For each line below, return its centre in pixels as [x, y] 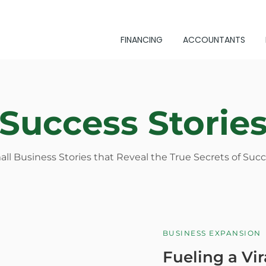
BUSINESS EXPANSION [212, 233]
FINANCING [142, 40]
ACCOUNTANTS [214, 40]
